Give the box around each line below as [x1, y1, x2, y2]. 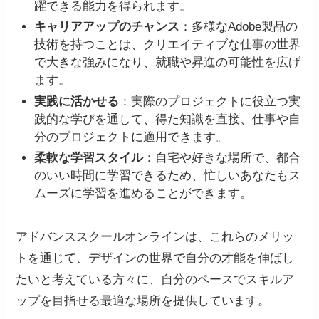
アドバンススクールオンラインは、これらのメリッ [16, 229, 295, 244]
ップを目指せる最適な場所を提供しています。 [16, 293, 271, 308]
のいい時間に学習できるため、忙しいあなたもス [33, 168, 300, 182]
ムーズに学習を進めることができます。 [33, 186, 252, 200]
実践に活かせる [33, 94, 119, 108]
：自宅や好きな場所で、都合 [142, 150, 300, 164]
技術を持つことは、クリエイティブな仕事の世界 [33, 38, 300, 52]
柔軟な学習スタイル [33, 150, 143, 164]
